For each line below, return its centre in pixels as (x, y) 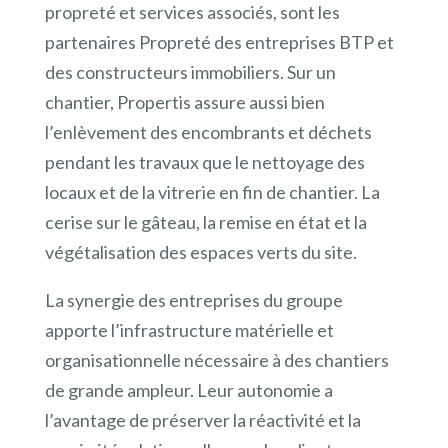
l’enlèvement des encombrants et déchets (208, 131)
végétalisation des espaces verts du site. (200, 251)
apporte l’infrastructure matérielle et (189, 329)
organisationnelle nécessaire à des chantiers (216, 359)
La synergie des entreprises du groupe (193, 299)
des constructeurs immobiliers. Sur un (190, 71)
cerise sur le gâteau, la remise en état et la (205, 221)
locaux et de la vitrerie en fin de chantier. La (212, 191)
